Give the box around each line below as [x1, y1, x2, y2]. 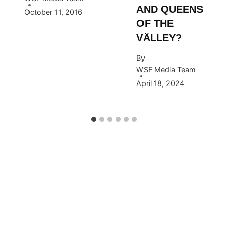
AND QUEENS [136, 3, 203, 15]
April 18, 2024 [136, 79, 184, 88]
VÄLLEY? [136, 32, 182, 43]
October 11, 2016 [24, 8, 82, 17]
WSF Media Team [136, 65, 196, 74]
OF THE [136, 17, 174, 29]
